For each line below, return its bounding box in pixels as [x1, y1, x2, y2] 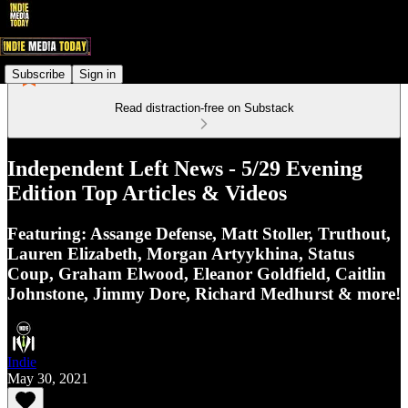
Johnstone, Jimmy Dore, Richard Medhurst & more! [7, 283, 401, 303]
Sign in [79, 66, 116, 81]
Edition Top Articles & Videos [7, 180, 287, 205]
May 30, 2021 [7, 370, 88, 386]
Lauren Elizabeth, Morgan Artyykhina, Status [7, 243, 354, 263]
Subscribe [12, 66, 65, 81]
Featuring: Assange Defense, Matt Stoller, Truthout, [7, 223, 391, 243]
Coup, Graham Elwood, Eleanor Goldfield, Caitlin [7, 263, 386, 283]
